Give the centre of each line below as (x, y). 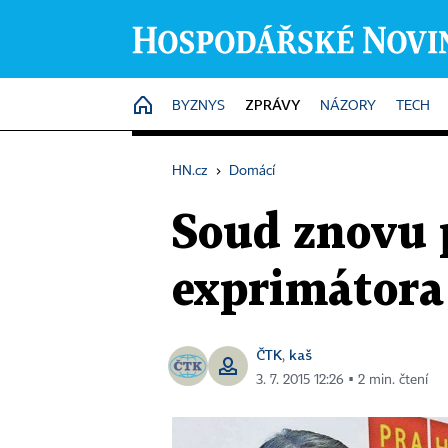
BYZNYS (198, 106)
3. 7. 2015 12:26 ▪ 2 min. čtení (342, 380)
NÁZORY (348, 106)
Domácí (252, 171)
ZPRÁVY (272, 104)
